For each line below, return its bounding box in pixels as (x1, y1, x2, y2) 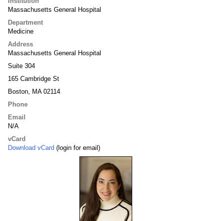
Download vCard (8, 144, 54, 151)
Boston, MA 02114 (8, 88, 60, 95)
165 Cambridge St (8, 75, 59, 82)
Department (8, 19, 43, 26)
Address (8, 40, 33, 48)
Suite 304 (8, 62, 35, 70)
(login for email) (54, 144, 100, 151)
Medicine (8, 28, 34, 35)
